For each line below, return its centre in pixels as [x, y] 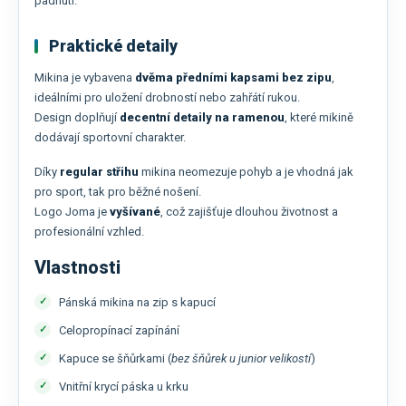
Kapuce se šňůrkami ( [115, 358]
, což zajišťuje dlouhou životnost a [249, 212]
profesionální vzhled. [89, 232]
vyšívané [135, 212]
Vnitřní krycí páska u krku [124, 386]
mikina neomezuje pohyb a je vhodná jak [246, 172]
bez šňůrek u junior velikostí [241, 358]
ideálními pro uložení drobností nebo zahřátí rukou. [167, 98]
